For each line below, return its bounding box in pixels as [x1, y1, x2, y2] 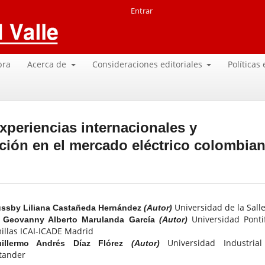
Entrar [131, 5, 153, 16]
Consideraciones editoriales [92, 58, 205, 70]
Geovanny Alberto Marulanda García [3, 215, 159, 225]
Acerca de [27, 58, 69, 70]
